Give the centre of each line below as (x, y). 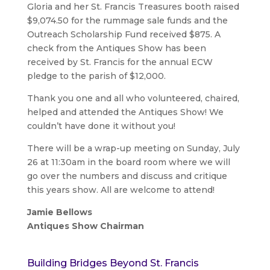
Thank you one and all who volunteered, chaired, (133, 98)
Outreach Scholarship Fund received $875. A (124, 34)
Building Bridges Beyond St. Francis (113, 263)
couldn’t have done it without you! (101, 126)
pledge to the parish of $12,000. (96, 76)
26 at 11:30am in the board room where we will (128, 162)
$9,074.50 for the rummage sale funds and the (127, 20)
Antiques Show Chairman (85, 226)
